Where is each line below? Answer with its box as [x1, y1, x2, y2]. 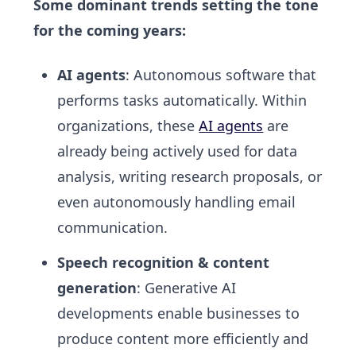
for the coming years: [33, 20, 187, 40]
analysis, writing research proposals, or [57, 166, 323, 186]
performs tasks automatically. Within [57, 90, 308, 110]
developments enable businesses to [57, 303, 300, 323]
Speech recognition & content [57, 252, 270, 272]
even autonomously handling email [57, 192, 296, 211]
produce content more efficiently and [57, 328, 309, 348]
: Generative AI [137, 277, 237, 297]
